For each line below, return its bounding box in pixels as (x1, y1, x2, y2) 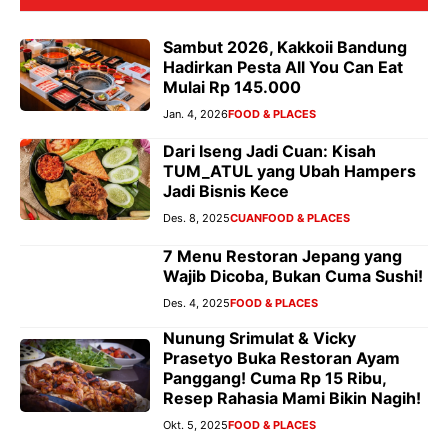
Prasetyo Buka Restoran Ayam (163, 347, 400, 368)
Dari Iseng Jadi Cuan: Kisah (163, 141, 376, 162)
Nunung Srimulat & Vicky (163, 327, 356, 348)
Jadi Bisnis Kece (163, 181, 289, 202)
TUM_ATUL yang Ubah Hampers (163, 161, 416, 182)
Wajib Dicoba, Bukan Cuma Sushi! (163, 265, 423, 286)
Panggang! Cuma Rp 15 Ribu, (163, 367, 386, 388)
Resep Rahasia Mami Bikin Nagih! (163, 387, 421, 408)
